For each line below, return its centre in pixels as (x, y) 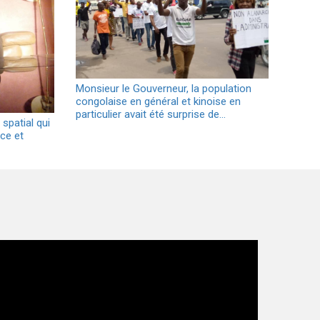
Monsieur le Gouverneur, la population (164, 89)
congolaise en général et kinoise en (158, 102)
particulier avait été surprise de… (151, 115)
